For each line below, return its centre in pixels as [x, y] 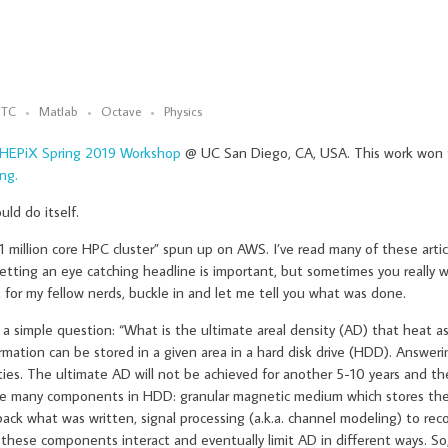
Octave [121, 111]
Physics [183, 111]
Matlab [58, 111]
